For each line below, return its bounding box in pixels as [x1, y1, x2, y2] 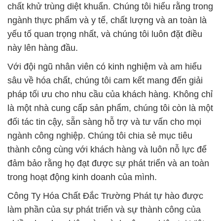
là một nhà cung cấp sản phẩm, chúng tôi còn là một [7, 103, 213, 113]
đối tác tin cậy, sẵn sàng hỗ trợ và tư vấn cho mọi [7, 117, 201, 127]
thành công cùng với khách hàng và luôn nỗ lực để [7, 145, 207, 155]
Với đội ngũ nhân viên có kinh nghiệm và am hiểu [7, 62, 202, 72]
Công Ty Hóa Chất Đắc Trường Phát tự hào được [7, 191, 203, 201]
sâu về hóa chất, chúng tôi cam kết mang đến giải [7, 75, 203, 86]
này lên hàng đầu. [7, 43, 78, 53]
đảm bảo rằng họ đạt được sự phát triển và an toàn [7, 158, 209, 169]
